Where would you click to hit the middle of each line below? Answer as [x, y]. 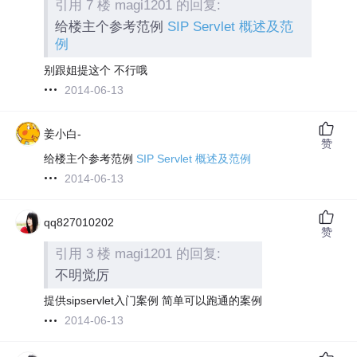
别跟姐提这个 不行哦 [96, 70]
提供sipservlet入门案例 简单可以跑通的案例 [153, 301]
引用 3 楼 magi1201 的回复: [138, 254]
